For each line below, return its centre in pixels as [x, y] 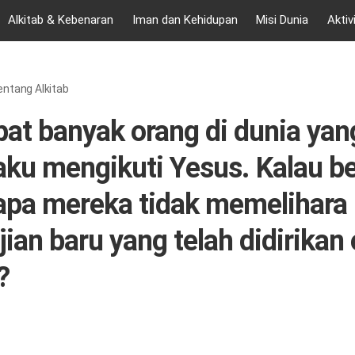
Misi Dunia [282, 20]
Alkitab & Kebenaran [60, 20]
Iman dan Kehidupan [185, 20]
